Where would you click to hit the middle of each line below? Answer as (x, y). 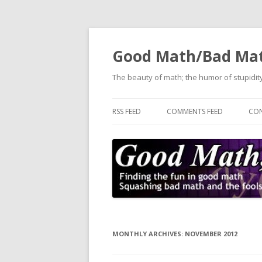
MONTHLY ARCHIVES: (149, 234)
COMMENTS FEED (195, 111)
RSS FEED (127, 111)
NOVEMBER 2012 (211, 234)
